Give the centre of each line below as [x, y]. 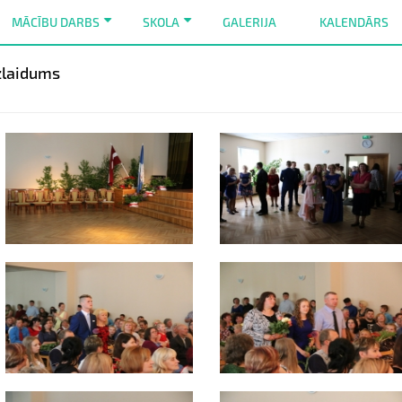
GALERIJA [249, 22]
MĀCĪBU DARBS [55, 22]
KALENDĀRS [354, 22]
